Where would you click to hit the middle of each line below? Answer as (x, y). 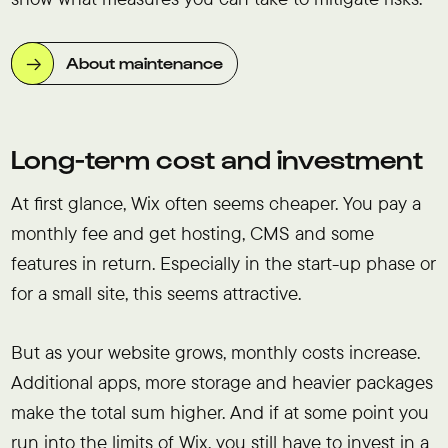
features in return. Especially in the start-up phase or (223, 262)
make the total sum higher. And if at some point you (219, 411)
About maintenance (144, 61)
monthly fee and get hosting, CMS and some (192, 232)
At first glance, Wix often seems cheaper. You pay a (215, 202)
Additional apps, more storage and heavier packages (221, 381)
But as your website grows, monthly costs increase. (215, 351)
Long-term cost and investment (216, 157)
